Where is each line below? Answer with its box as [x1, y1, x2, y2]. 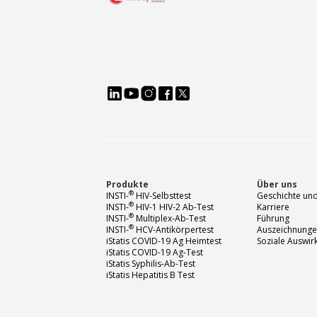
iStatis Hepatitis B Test [106, 268, 195, 281]
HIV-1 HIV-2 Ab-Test [134, 200, 214, 213]
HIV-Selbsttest [134, 189, 191, 202]
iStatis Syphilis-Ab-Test [106, 257, 195, 270]
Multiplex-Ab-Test [134, 212, 206, 224]
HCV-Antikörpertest [134, 223, 214, 236]
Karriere [256, 200, 289, 213]
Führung [256, 212, 289, 224]
